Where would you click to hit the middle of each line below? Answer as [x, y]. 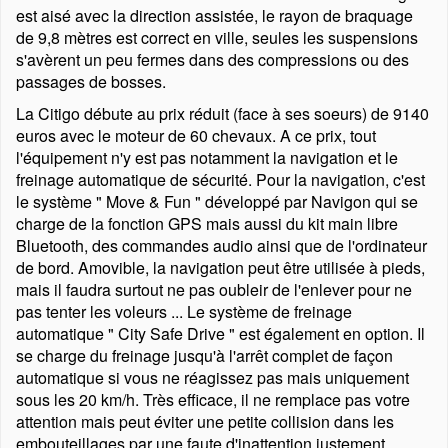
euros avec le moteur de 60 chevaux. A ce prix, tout [196, 135]
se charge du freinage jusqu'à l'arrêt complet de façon [204, 355]
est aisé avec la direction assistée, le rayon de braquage [214, 15]
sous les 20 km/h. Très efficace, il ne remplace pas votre [213, 399]
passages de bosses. [91, 81]
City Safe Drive [171, 333]
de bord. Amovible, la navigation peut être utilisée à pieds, [220, 267]
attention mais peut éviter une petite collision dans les [205, 421]
